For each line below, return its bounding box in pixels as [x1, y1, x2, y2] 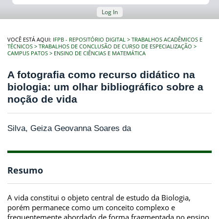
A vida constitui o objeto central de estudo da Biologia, [7, 192, 191, 202]
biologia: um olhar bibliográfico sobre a [7, 81, 203, 93]
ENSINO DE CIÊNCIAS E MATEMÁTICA [54, 50, 146, 57]
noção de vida [7, 93, 77, 105]
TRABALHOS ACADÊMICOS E [131, 36, 202, 43]
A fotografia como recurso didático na [7, 69, 195, 81]
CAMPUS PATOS [7, 50, 48, 57]
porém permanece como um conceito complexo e [7, 202, 175, 212]
